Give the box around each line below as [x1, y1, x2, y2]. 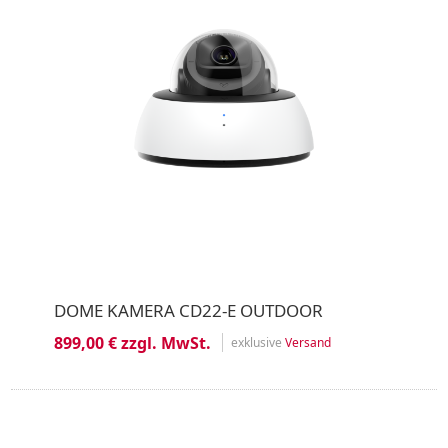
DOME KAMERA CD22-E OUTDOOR [53, 298, 323, 322]
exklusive [230, 334, 285, 351]
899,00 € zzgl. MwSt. [53, 331, 211, 354]
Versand [284, 334, 331, 351]
